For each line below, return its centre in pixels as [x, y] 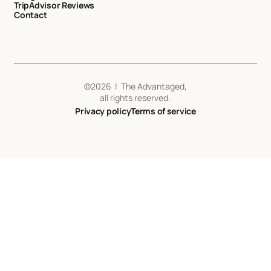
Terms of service [163, 111]
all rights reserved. [135, 97]
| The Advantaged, [149, 86]
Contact [31, 15]
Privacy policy [103, 111]
